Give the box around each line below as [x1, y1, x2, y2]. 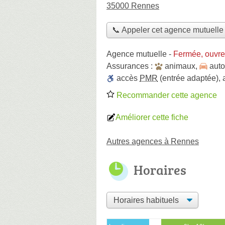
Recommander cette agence [115, 90, 217, 99]
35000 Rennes [106, 2, 159, 10]
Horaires [134, 160, 186, 179]
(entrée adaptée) [158, 73, 218, 82]
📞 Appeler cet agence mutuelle [111, 26, 223, 35]
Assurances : [106, 61, 155, 70]
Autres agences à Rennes [106, 137, 199, 146]
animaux [165, 61, 195, 70]
